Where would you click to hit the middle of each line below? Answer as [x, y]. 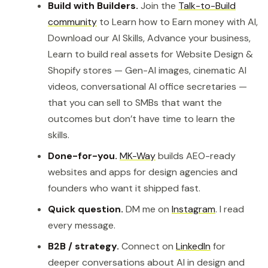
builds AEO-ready [196, 156]
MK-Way [138, 156]
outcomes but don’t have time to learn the [141, 118]
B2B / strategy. [83, 246]
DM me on [147, 209]
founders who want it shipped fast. [124, 188]
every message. [82, 225]
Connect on [147, 246]
